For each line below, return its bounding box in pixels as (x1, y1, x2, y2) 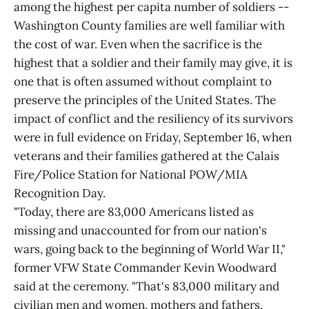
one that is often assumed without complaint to (14, 74, 272, 89)
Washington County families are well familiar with (14, 18, 285, 33)
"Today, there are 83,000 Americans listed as (14, 204, 254, 219)
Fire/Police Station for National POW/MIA (14, 167, 248, 182)
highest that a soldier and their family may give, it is (14, 55, 292, 70)
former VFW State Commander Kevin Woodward (14, 260, 277, 275)
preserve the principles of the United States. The (14, 92, 276, 108)
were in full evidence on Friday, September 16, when (14, 130, 292, 145)
